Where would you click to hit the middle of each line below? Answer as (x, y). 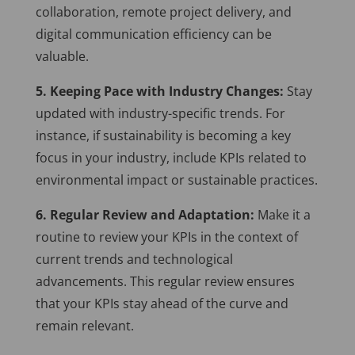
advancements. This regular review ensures (165, 282)
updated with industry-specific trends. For (160, 114)
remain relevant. (84, 326)
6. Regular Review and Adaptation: (145, 215)
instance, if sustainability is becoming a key (163, 136)
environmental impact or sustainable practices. (176, 180)
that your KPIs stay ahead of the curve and (162, 304)
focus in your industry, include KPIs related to (171, 158)
